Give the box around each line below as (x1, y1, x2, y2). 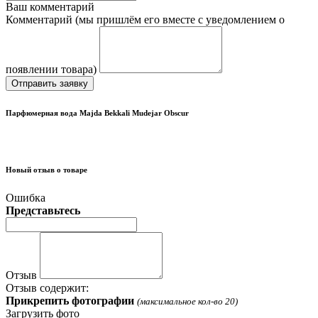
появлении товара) (6, 62, 97, 75)
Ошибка (6, 191, 45, 204)
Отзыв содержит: (6, 281, 89, 294)
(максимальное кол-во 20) (137, 295, 238, 307)
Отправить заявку (11, 77, 88, 89)
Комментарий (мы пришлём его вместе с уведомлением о (6, 13, 285, 26)
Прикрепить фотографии (6, 294, 134, 307)
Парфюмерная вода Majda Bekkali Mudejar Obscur (6, 108, 189, 117)
